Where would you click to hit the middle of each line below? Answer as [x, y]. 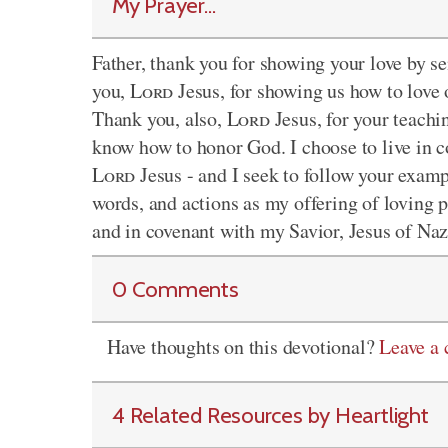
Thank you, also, [159, 118]
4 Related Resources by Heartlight [270, 415]
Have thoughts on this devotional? [243, 346]
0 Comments [175, 289]
